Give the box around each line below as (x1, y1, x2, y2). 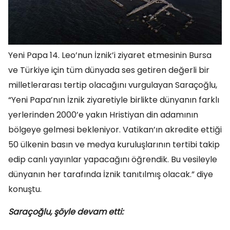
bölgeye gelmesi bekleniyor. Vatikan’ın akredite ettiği (8, 124, 222, 136)
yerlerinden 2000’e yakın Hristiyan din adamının (8, 109, 198, 121)
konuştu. (8, 183, 42, 196)
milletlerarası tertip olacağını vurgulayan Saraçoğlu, (8, 79, 217, 91)
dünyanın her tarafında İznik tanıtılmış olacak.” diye (8, 168, 213, 181)
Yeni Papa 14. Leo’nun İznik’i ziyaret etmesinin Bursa (8, 49, 212, 62)
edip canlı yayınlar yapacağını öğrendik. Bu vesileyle (8, 154, 217, 166)
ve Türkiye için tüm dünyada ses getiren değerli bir (8, 64, 209, 76)
